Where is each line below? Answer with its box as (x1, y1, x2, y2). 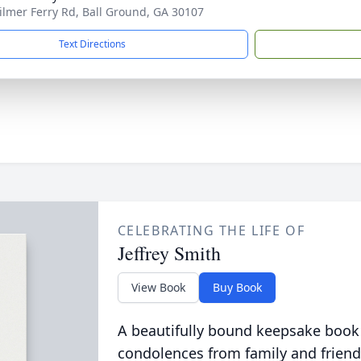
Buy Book (212, 280, 262, 295)
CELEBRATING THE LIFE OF (117, 222, 305, 239)
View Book (131, 280, 185, 295)
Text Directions (59, 37, 126, 51)
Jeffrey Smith (117, 240, 221, 266)
